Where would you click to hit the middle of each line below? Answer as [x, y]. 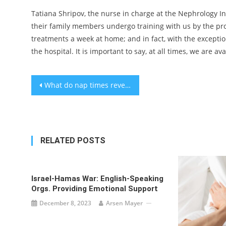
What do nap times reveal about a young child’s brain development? [85, 85]
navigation [68, 104]
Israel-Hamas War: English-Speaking [98, 179]
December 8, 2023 [66, 203]
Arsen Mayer [125, 203]
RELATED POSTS [73, 140]
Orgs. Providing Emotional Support [95, 189]
